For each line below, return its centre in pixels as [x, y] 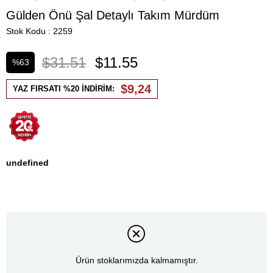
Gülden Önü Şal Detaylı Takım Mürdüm [113, 15]
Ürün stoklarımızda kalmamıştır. [136, 260]
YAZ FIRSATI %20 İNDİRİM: [64, 89]
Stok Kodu [26, 31]
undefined [27, 163]
